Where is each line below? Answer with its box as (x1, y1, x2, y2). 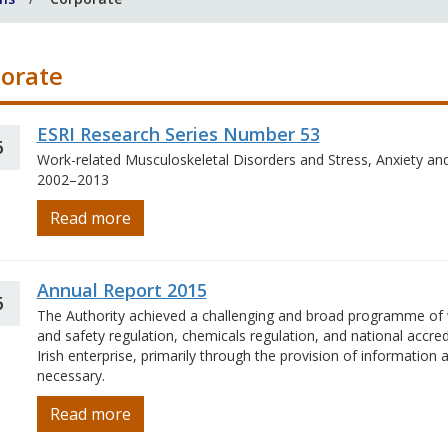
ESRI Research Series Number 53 (36, 122, 320, 146)
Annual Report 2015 (36, 278, 207, 302)
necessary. (36, 366, 105, 385)
